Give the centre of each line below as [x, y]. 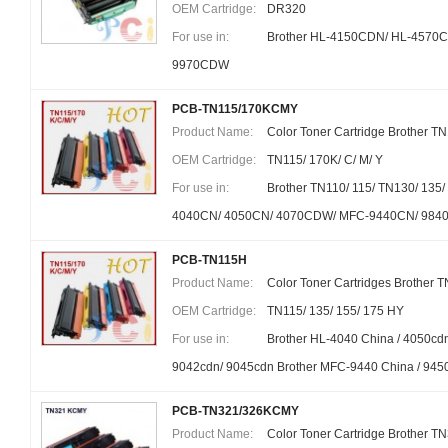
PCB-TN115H [209, 260]
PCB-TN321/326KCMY [235, 411]
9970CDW [200, 65]
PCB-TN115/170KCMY [235, 109]
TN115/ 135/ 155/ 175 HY [335, 311]
